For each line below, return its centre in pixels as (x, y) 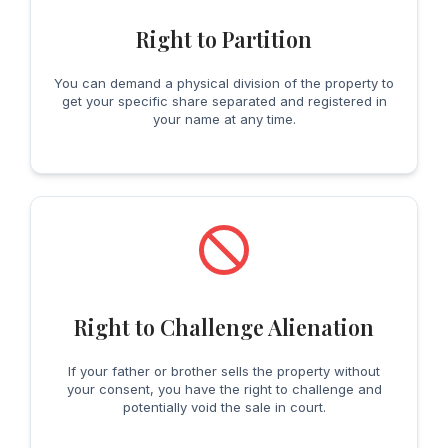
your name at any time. (224, 119)
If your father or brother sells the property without (224, 371)
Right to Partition (224, 39)
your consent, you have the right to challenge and (224, 389)
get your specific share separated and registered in (224, 101)
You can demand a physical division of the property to (224, 83)
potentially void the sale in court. (224, 407)
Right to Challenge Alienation (224, 327)
